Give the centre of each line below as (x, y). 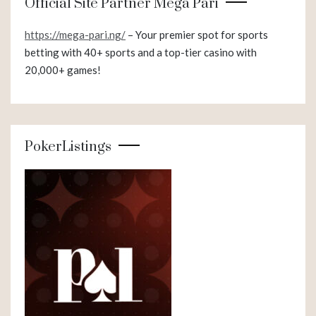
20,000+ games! (63, 69)
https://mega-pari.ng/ (75, 34)
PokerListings (68, 147)
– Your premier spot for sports (197, 34)
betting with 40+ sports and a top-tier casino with (141, 52)
